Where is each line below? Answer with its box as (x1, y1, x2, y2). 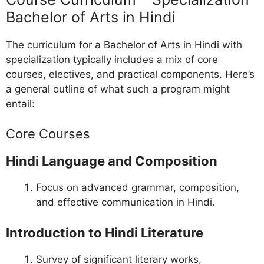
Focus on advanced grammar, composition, (36, 181, 239, 194)
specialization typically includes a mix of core (6, 53, 218, 65)
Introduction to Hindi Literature (6, 225, 203, 240)
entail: (6, 97, 35, 110)
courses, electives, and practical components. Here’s (6, 68, 255, 80)
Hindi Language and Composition (6, 153, 217, 169)
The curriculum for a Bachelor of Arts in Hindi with (6, 38, 242, 51)
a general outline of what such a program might (6, 82, 230, 95)
